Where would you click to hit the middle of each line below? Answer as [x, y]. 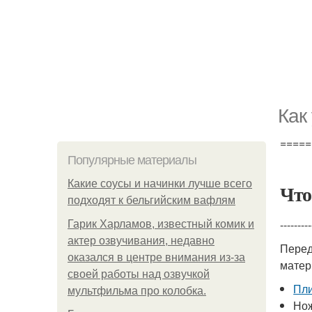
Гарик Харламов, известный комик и [161, 224]
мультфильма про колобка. [137, 291]
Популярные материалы [132, 160]
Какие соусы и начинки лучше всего [160, 184]
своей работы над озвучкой [139, 274]
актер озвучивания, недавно [141, 241]
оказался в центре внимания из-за [156, 257]
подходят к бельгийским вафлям [151, 200]
